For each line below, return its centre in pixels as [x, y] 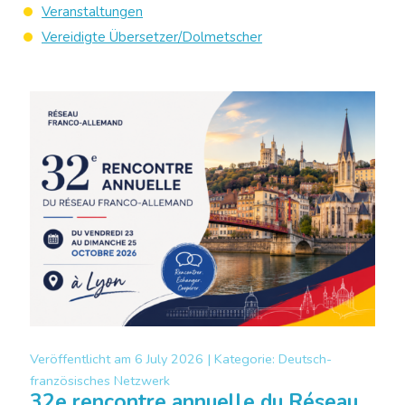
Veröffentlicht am [82, 359]
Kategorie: [246, 359]
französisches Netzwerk [100, 381]
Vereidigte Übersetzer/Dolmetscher [152, 37]
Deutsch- [305, 359]
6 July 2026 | [174, 359]
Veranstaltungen [92, 12]
